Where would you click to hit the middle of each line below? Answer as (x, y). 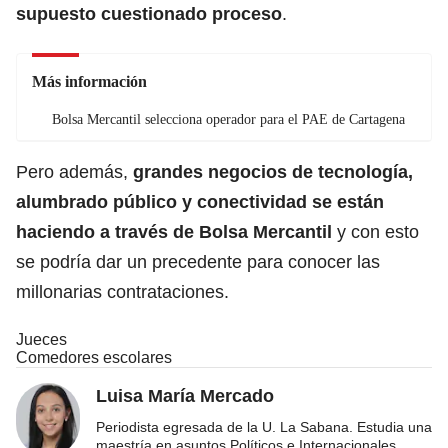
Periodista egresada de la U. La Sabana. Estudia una (264, 426)
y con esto (378, 231)
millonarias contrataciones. (122, 291)
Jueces (41, 339)
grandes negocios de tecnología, (273, 171)
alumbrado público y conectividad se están (200, 201)
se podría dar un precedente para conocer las (198, 261)
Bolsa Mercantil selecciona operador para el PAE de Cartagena (228, 119)
